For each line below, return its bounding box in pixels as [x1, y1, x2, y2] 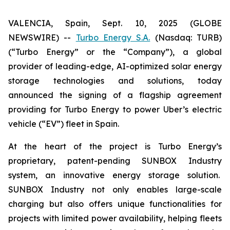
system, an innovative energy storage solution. [8, 170, 222, 180]
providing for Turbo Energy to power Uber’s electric [8, 104, 222, 114]
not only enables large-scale [84, 184, 222, 195]
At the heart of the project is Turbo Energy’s [8, 141, 222, 151]
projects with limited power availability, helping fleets [8, 213, 222, 223]
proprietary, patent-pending [8, 156, 142, 166]
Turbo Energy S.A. [75, 32, 150, 43]
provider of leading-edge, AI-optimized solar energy [8, 61, 222, 71]
